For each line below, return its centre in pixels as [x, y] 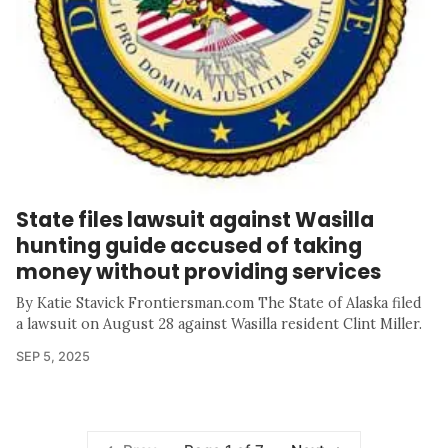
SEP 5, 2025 [53, 356]
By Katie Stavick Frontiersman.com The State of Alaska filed [219, 302]
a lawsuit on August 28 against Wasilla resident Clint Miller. [219, 323]
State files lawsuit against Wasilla [195, 219]
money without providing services [198, 271]
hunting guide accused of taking [189, 245]
